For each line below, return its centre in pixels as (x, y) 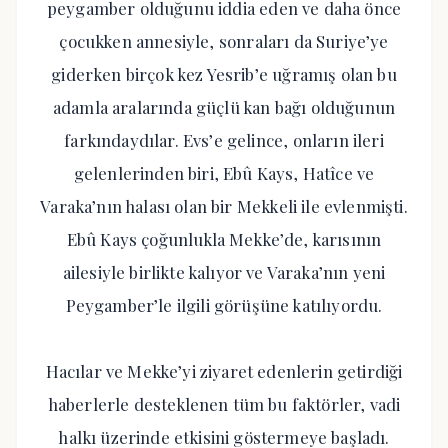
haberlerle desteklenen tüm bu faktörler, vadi (224, 404)
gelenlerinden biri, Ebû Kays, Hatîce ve (224, 173)
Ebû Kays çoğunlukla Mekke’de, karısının (224, 239)
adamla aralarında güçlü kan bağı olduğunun (224, 107)
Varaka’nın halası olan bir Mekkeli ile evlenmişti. (224, 206)
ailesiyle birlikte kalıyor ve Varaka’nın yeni (224, 272)
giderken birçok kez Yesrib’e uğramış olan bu (224, 74)
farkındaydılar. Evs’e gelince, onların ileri (224, 140)
